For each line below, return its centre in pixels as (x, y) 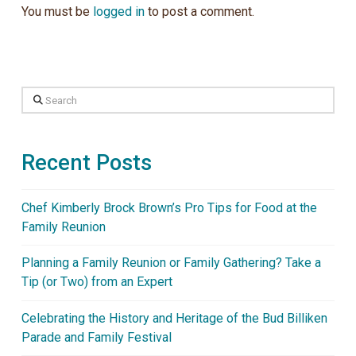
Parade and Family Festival (96, 338)
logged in (118, 12)
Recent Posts (86, 163)
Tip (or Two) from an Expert (97, 282)
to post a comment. (199, 12)
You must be (57, 12)
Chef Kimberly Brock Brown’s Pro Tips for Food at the (169, 207)
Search (39, 97)
